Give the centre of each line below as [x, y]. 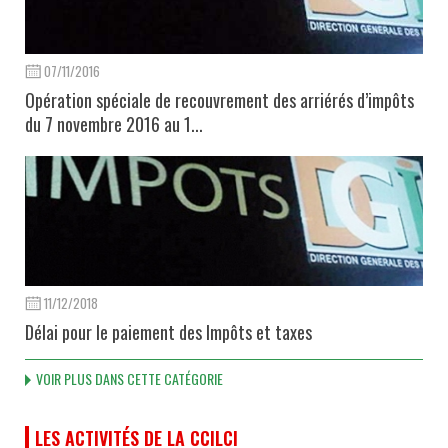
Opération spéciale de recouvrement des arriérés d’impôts [219, 99]
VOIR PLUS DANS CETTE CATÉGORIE [129, 378]
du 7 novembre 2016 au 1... [114, 123]
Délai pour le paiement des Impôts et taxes [168, 331]
